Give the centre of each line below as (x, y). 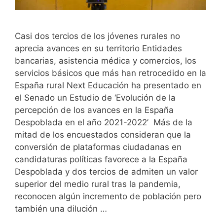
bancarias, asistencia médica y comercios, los (106, 60)
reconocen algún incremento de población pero (108, 196)
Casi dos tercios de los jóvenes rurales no (97, 36)
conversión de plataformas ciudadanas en (98, 147)
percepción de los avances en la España (94, 110)
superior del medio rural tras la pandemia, (98, 184)
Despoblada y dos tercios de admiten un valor (106, 171)
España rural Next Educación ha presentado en (108, 85)
